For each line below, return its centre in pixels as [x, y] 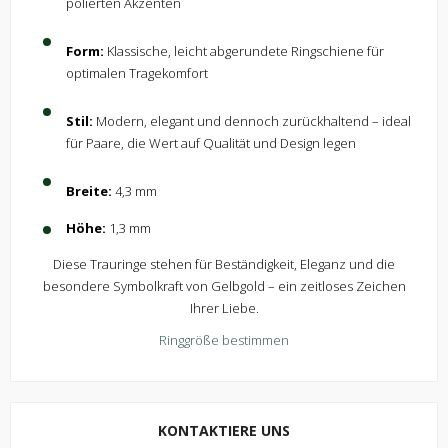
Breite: [89, 191]
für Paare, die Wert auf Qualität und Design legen [211, 143]
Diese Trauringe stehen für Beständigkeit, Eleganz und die [224, 264]
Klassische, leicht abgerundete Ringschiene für [244, 51]
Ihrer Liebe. [224, 308]
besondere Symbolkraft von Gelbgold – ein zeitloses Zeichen [224, 286]
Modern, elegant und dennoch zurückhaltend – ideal [252, 121]
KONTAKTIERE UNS [224, 431]
